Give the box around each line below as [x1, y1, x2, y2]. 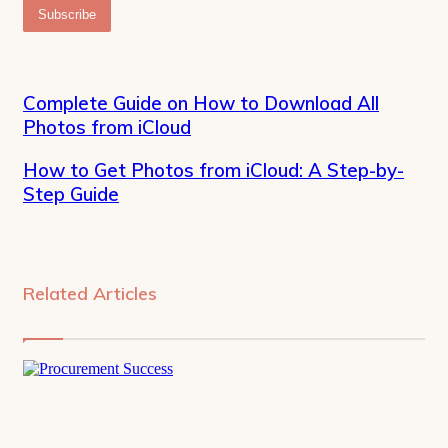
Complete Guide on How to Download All [23, 90, 379, 115]
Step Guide [23, 181, 119, 206]
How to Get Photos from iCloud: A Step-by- [23, 157, 404, 182]
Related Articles [23, 282, 157, 306]
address [22, 15, 69, 33]
